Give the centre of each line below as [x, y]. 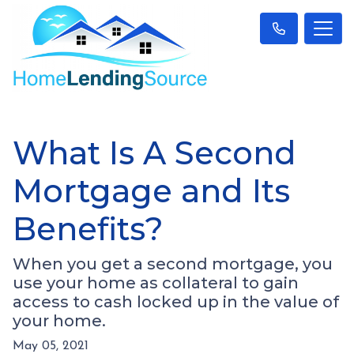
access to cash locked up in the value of [176, 301]
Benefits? [88, 228]
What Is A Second [154, 153]
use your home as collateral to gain [156, 282]
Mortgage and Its [151, 190]
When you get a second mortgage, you [173, 264]
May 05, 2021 [51, 346]
